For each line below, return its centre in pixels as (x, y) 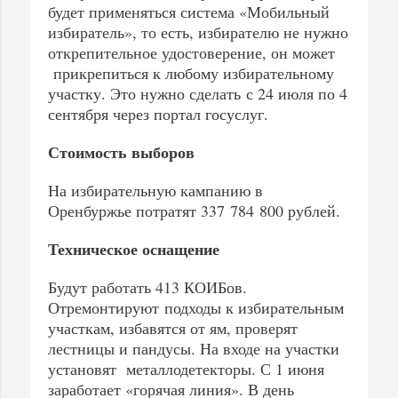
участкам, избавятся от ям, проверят (173, 327)
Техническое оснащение (134, 248)
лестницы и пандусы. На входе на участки (194, 348)
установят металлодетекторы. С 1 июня (186, 368)
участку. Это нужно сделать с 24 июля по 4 (198, 93)
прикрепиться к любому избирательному (191, 72)
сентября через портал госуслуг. (158, 113)
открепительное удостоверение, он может (191, 52)
